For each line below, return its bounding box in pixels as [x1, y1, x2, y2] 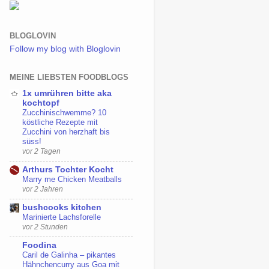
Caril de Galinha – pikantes [22, 250, 116, 259]
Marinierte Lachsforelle [22, 212, 101, 222]
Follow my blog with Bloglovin [10, 44, 121, 54]
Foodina [22, 240, 56, 250]
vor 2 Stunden [22, 222, 68, 231]
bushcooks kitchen [22, 202, 101, 212]
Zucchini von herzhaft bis [22, 127, 110, 137]
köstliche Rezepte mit [22, 118, 98, 127]
